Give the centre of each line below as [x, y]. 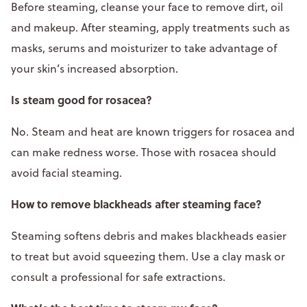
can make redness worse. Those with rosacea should [144, 152]
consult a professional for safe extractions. [120, 277]
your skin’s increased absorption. [96, 68]
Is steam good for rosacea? [83, 99]
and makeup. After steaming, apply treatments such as [150, 27]
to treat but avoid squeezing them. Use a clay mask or [148, 256]
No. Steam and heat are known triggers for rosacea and [153, 131]
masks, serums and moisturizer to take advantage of [144, 48]
